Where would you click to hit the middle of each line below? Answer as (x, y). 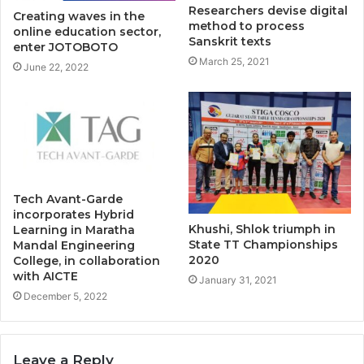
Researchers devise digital (268, 10)
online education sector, (87, 31)
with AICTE (45, 276)
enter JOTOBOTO (65, 47)
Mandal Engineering (74, 245)
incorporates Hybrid (74, 214)
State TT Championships (263, 244)
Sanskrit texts (230, 41)
